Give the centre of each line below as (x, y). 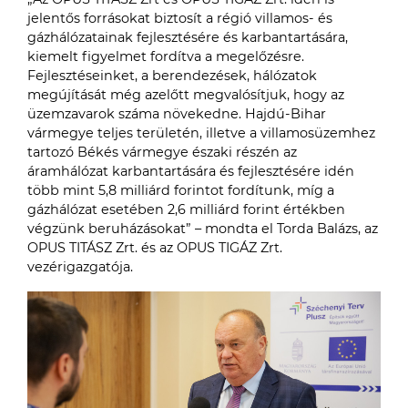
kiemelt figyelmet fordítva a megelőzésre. (166, 56)
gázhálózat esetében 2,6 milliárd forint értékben (186, 209)
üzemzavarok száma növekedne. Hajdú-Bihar (177, 114)
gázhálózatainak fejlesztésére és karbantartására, (188, 37)
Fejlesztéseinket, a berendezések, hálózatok (172, 76)
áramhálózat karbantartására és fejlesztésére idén (191, 171)
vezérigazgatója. (80, 267)
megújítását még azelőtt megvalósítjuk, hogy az (186, 95)
